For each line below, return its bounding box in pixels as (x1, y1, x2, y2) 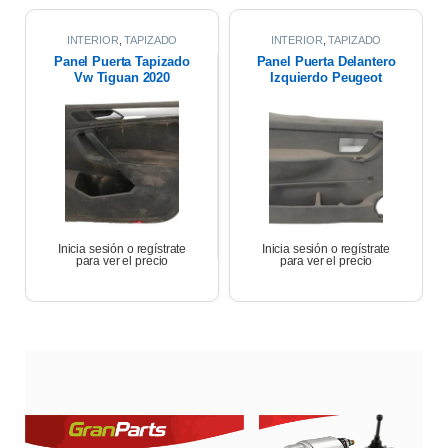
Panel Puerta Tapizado (53, 53, 191, 69)
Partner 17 (295, 85, 357, 101)
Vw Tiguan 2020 (73, 69, 171, 85)
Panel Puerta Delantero (256, 53, 396, 69)
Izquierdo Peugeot (270, 69, 382, 85)
